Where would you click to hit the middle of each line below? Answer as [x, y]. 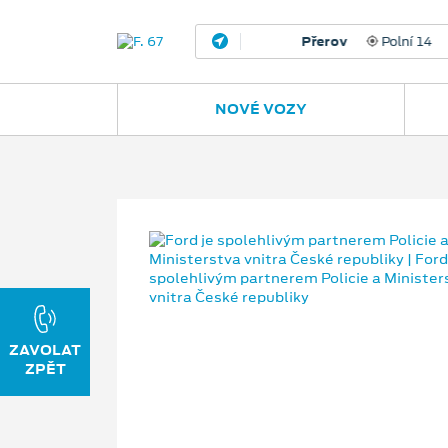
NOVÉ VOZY [260, 109]
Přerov [276, 41]
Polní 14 [358, 41]
